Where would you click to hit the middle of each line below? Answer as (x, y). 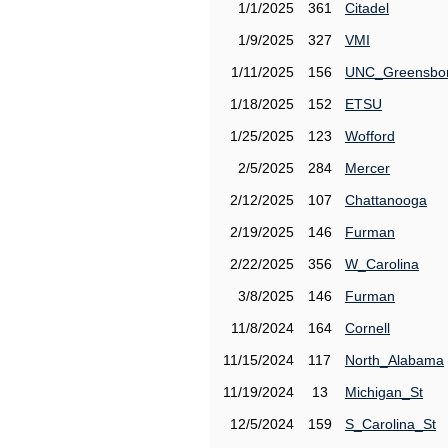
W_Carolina (382, 264)
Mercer (367, 168)
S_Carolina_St (390, 424)
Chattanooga (386, 200)
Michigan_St (384, 392)
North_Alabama (394, 360)
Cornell (367, 328)
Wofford (370, 136)
